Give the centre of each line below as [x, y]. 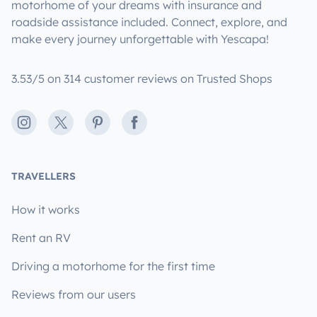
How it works [46, 209]
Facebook [153, 123]
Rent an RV [41, 237]
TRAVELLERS [44, 176]
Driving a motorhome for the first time [113, 266]
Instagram [45, 123]
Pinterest [114, 123]
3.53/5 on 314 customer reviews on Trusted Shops [142, 78]
